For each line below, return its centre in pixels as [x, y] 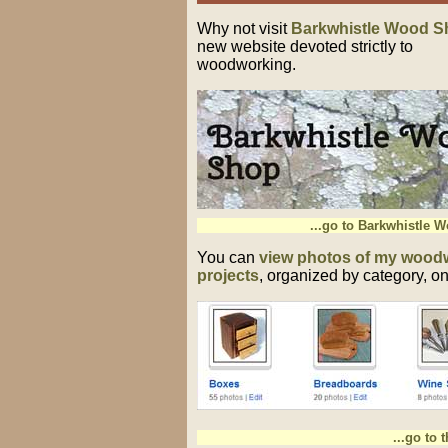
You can [228, 257]
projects [228, 275]
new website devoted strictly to [305, 46]
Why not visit [244, 28]
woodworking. [246, 64]
